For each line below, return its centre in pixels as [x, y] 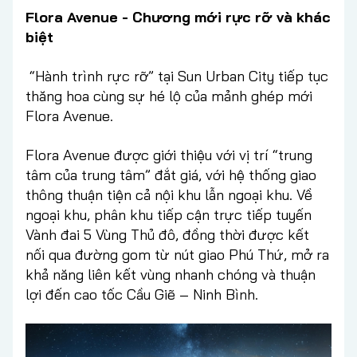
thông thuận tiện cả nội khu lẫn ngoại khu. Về [169, 194]
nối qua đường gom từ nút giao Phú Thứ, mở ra [177, 254]
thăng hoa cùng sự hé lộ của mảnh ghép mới [169, 96]
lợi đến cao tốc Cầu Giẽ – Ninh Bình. [142, 294]
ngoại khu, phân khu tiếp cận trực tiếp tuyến [169, 214]
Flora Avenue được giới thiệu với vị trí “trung [169, 155]
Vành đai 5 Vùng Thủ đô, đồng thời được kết [167, 234]
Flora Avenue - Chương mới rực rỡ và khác [178, 17]
